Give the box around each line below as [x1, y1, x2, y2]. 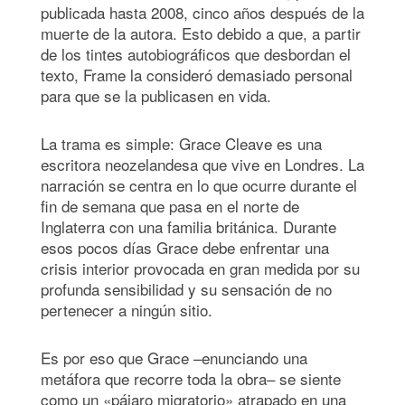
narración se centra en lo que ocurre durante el [41, 174, 357, 197]
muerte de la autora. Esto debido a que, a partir [41, 22, 361, 45]
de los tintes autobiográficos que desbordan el [41, 42, 351, 66]
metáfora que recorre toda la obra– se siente [41, 367, 341, 391]
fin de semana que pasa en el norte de [41, 194, 299, 218]
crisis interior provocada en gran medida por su [41, 257, 360, 280]
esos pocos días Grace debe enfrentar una [41, 236, 329, 259]
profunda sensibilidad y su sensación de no [41, 278, 332, 301]
